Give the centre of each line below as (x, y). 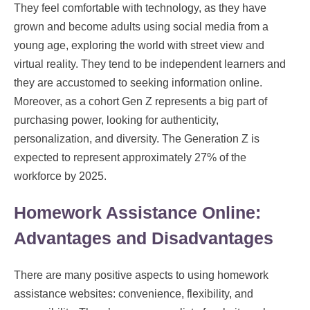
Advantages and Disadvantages (144, 238)
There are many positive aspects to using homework (141, 275)
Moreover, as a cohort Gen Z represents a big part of (140, 102)
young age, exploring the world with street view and (139, 46)
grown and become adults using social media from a (141, 27)
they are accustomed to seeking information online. (138, 83)
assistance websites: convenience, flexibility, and (134, 293)
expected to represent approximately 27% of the (130, 158)
